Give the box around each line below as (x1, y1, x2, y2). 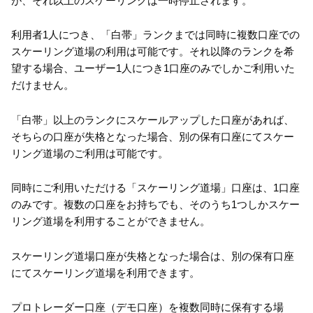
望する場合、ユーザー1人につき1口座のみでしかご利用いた (11, 62, 295, 75)
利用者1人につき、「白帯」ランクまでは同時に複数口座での (11, 29, 300, 41)
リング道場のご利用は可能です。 (11, 147, 168, 159)
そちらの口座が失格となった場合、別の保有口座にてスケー (11, 130, 294, 143)
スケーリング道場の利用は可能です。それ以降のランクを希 (11, 45, 294, 58)
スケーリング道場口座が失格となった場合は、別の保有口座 (11, 249, 294, 262)
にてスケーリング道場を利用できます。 (11, 266, 200, 279)
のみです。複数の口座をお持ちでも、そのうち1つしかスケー (11, 198, 300, 211)
